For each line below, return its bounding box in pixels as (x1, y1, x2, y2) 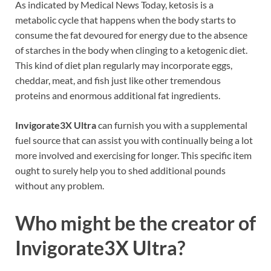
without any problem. (15, 180, 104, 192)
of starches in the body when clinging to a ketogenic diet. (15, 44, 247, 56)
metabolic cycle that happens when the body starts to (15, 14, 236, 26)
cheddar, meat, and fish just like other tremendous (15, 74, 221, 87)
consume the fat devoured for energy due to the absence (15, 29, 247, 41)
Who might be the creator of (15, 211, 256, 235)
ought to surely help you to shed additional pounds (15, 165, 226, 177)
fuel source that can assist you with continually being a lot (15, 134, 253, 146)
